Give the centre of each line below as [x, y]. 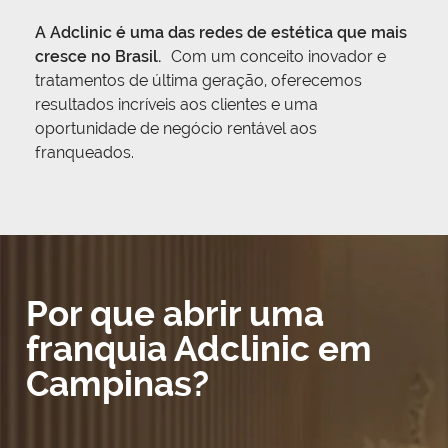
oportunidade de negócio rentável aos [176, 129]
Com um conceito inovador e [273, 57]
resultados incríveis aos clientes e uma [176, 105]
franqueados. [84, 153]
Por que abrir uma [175, 313]
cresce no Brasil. [98, 57]
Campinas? [117, 383]
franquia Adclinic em [199, 348]
